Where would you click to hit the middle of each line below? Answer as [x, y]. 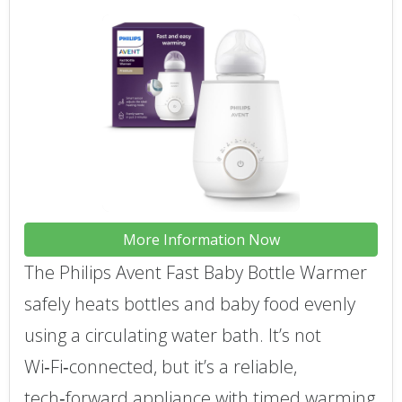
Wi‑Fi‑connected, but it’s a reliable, [161, 366]
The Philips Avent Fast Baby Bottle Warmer [196, 272]
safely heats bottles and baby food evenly [190, 303]
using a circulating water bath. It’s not [173, 335]
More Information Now [201, 239]
